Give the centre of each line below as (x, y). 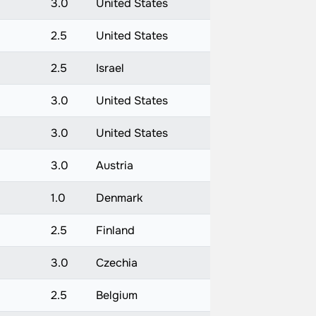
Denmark (119, 198)
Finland (115, 230)
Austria (114, 165)
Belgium (116, 295)
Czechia (116, 263)
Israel (110, 68)
